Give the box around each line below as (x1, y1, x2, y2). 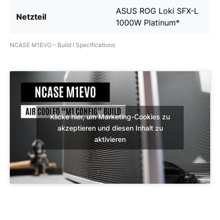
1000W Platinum (116, 17, 176, 27)
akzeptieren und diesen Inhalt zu (57, 123, 163, 132)
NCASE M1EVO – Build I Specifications (10, 41, 115, 49)
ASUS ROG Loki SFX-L (116, 5, 198, 16)
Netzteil (16, 11, 46, 22)
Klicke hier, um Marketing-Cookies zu (50, 112, 170, 121)
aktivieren (94, 135, 126, 143)
